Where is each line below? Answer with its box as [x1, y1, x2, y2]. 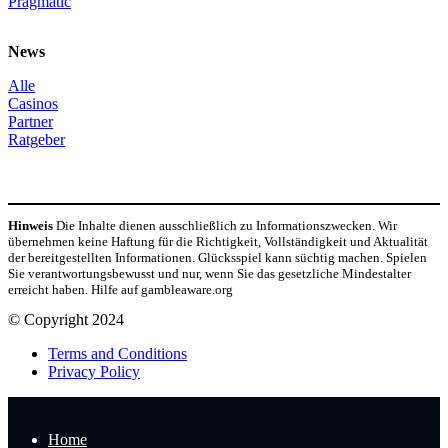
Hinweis [8, 217, 53, 233]
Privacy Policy [48, 362, 140, 380]
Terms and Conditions [48, 344, 187, 362]
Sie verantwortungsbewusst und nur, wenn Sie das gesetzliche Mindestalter [8, 265, 411, 281]
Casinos [8, 94, 58, 112]
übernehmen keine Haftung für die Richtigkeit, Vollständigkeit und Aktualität [8, 233, 428, 249]
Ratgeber [8, 130, 65, 148]
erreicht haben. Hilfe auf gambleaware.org [8, 281, 233, 297]
